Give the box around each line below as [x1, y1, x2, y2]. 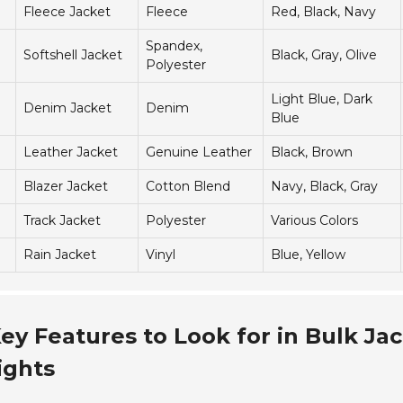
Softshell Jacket [23, 47, 122, 64]
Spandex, [146, 38, 202, 55]
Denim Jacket [23, 100, 112, 117]
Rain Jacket [23, 246, 96, 264]
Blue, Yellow [271, 246, 345, 264]
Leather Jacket [23, 144, 118, 161]
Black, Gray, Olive [271, 47, 377, 64]
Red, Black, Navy [271, 4, 376, 21]
